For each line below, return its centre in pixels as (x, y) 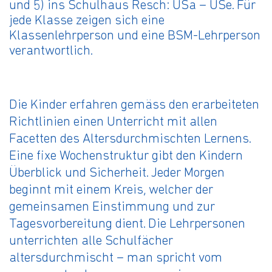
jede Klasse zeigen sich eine (87, 21)
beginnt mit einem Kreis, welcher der (111, 190)
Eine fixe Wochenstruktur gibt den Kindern (126, 156)
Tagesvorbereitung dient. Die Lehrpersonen (127, 224)
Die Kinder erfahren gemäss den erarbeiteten (134, 105)
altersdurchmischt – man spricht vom (116, 258)
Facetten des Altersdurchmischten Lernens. (130, 139)
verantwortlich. (51, 51)
